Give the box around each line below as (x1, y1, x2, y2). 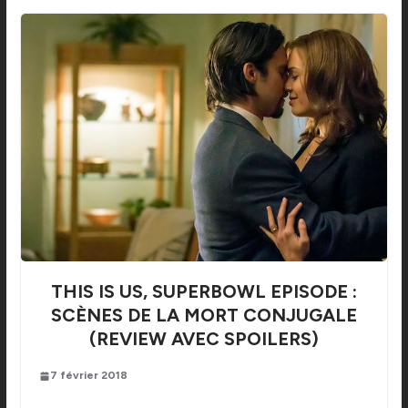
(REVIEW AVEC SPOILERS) (88, 328, 319, 351)
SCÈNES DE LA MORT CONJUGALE (50, 304, 357, 327)
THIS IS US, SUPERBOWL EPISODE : (50, 280, 357, 303)
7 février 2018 (49, 369, 127, 382)
